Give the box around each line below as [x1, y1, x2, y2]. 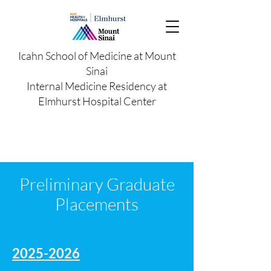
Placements [55, 194, 139, 214]
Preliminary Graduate [19, 174, 175, 194]
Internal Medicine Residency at [27, 79, 167, 93]
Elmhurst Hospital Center [38, 94, 156, 108]
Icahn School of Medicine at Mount [18, 49, 176, 62]
